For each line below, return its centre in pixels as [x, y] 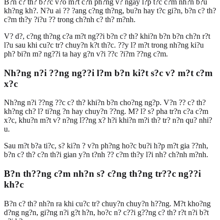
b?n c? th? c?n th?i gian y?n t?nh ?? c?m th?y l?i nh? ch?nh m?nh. [106, 155]
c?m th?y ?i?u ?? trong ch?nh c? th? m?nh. [70, 19]
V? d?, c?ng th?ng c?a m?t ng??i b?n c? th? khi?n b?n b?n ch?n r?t [107, 36]
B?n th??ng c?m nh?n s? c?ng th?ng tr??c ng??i [102, 173]
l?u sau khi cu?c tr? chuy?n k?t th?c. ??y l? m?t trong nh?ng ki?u [104, 45]
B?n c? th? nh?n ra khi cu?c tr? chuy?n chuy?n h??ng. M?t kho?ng [107, 203]
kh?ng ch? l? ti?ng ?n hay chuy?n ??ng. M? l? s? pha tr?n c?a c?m [106, 111]
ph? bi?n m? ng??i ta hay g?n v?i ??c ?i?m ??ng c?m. [86, 54]
